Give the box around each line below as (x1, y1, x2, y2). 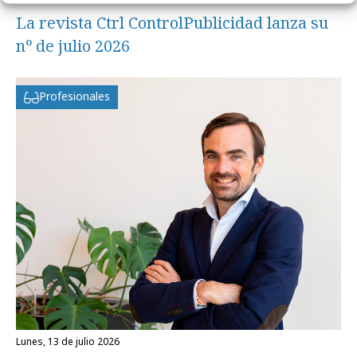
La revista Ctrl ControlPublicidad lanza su (16, 12, 328, 34)
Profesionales (39, 88, 110, 104)
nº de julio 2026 (16, 35, 130, 57)
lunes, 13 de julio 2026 (21, 334, 120, 348)
